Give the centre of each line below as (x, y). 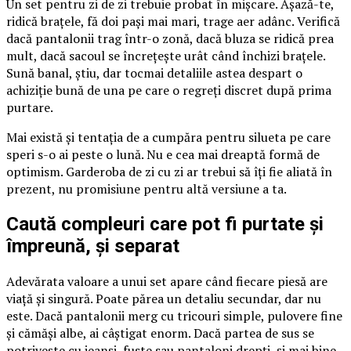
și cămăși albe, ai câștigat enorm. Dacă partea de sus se (160, 333)
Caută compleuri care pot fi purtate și (165, 224)
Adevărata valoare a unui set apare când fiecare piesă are (167, 281)
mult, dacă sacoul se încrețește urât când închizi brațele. (166, 55)
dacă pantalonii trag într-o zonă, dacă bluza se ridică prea (170, 38)
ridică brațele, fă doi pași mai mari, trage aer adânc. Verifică (173, 21)
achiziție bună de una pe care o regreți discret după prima (169, 90)
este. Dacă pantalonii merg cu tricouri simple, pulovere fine (174, 315)
